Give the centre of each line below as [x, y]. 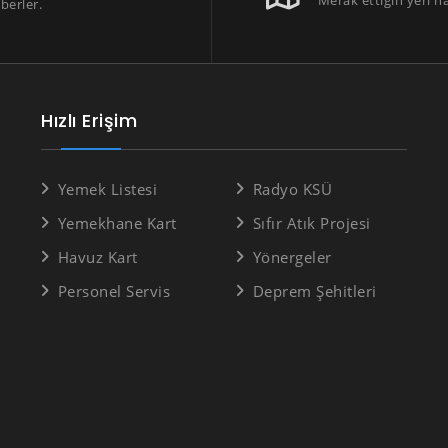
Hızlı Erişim [89, 120]
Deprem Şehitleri [314, 291]
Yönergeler [292, 257]
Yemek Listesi [107, 189]
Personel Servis [113, 291]
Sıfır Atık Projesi [311, 223]
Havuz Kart [97, 257]
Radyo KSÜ [292, 189]
